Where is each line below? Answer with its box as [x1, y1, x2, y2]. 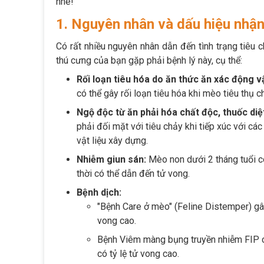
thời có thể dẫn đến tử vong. [77, 168, 190, 180]
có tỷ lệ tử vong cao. [97, 248, 179, 260]
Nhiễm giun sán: [77, 154, 146, 166]
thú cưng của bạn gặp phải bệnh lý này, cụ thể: [56, 55, 242, 67]
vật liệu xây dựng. [77, 135, 148, 147]
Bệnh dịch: [77, 187, 121, 199]
